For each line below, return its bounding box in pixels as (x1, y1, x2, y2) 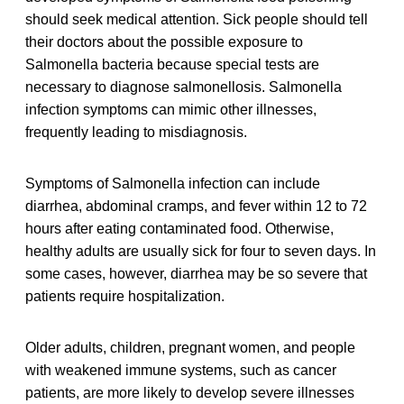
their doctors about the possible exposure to (25, 34, 303, 50)
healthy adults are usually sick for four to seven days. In (25, 243, 376, 260)
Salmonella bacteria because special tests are (25, 57, 319, 73)
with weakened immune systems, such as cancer (25, 363, 336, 379)
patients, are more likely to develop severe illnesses (25, 385, 354, 401)
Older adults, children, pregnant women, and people (25, 340, 355, 356)
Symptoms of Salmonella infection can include (25, 176, 320, 192)
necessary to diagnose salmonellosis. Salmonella (25, 79, 342, 96)
